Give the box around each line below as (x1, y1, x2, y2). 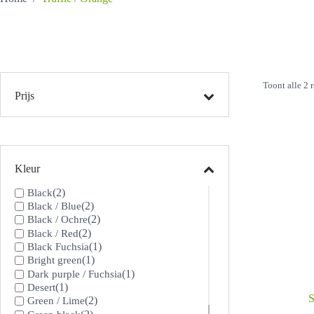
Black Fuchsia (27, 240, 89, 252)
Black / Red (27, 227, 78, 239)
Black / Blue (27, 200, 81, 212)
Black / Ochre (27, 214, 88, 226)
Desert (27, 281, 55, 293)
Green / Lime (27, 295, 85, 307)
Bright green (27, 254, 82, 266)
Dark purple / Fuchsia (27, 268, 122, 280)
